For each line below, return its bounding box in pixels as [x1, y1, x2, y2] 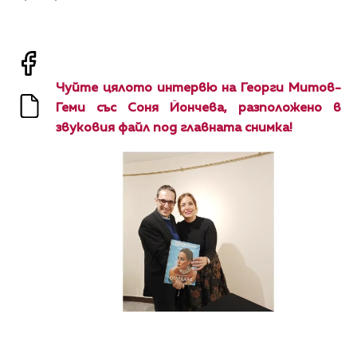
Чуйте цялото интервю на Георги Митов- [56, 81, 341, 95]
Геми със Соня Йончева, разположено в [56, 101, 341, 115]
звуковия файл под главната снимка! [56, 121, 292, 135]
